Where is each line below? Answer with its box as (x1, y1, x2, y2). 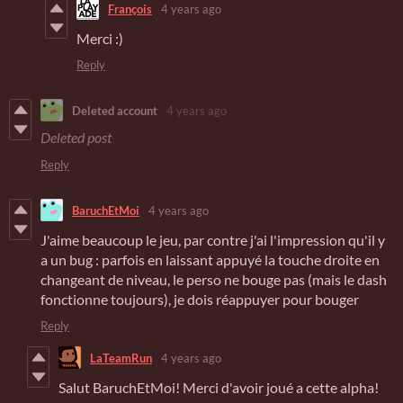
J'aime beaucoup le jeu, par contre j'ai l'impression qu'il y (40, 231, 385, 249)
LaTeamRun (90, 350, 152, 365)
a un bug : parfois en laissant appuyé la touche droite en (40, 251, 380, 269)
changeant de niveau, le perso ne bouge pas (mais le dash (40, 271, 387, 289)
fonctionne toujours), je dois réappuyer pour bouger (40, 291, 359, 309)
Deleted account (72, 103, 157, 118)
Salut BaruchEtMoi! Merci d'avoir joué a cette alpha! (58, 379, 379, 397)
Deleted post (40, 129, 112, 147)
